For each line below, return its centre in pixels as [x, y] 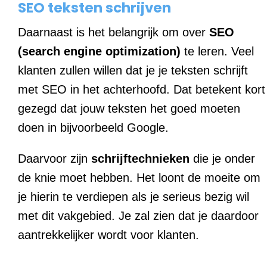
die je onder [222, 159]
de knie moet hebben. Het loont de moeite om [139, 178]
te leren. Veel [217, 52]
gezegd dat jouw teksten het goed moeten [129, 109]
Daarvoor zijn [55, 159]
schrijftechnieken [140, 159]
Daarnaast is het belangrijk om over [114, 32]
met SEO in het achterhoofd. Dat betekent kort [142, 90]
